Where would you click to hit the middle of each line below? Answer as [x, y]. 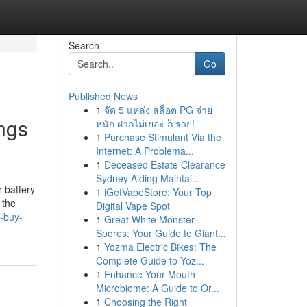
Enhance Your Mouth [149, 274]
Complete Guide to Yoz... [150, 260]
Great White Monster [149, 219]
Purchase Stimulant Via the [162, 137]
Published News [103, 96]
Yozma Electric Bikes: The [160, 247]
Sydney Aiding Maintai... [148, 178]
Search [84, 45]
